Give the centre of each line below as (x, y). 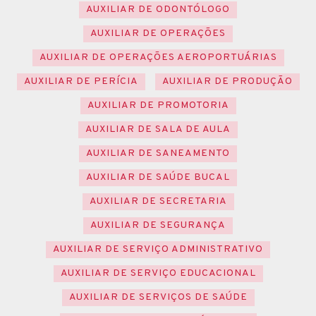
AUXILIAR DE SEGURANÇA (158, 225)
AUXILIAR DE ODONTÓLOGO (158, 9)
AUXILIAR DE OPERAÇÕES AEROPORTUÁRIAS (158, 57)
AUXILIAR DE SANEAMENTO (158, 153)
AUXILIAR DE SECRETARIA (158, 201)
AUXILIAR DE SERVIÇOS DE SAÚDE (158, 297)
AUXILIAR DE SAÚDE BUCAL (158, 177)
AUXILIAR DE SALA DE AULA (158, 129)
